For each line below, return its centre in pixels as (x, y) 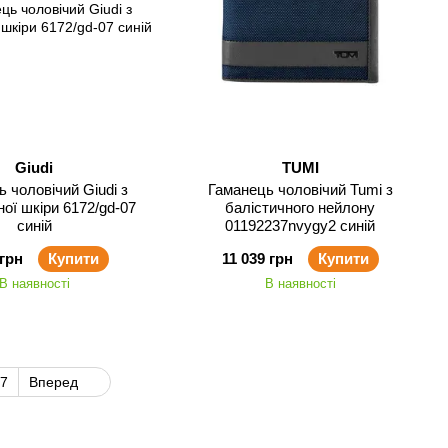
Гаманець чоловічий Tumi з (300, 189)
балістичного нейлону (300, 207)
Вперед (55, 382)
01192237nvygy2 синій (300, 225)
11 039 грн (257, 258)
